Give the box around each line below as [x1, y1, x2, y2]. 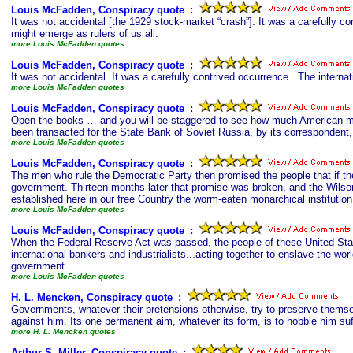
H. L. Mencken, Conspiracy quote [11, 292, 173, 303]
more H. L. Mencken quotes [11, 327, 116, 336]
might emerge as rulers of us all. [11, 28, 158, 39]
